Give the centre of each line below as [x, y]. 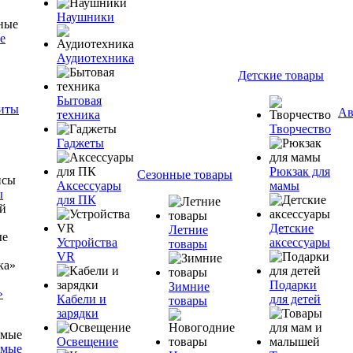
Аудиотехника [95, 58]
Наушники [85, 17]
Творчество [300, 129]
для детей [295, 299]
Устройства [87, 242]
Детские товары [281, 75]
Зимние [189, 286]
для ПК [76, 200]
